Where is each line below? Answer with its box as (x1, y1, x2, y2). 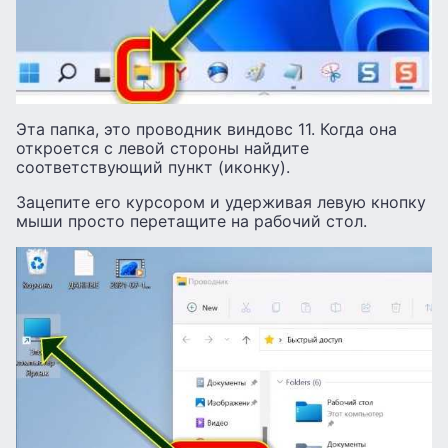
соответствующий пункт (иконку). (16, 157, 290, 178)
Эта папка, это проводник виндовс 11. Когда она (16, 119, 397, 140)
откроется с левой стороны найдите (16, 138, 309, 159)
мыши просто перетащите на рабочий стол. (16, 211, 367, 232)
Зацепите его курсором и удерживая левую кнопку (16, 192, 426, 213)
